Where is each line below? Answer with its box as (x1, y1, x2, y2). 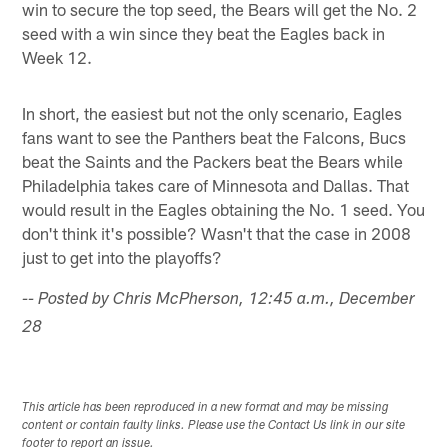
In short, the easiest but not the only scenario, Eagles (22, 102, 403, 123)
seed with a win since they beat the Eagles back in (22, 22, 386, 43)
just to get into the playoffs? (22, 246, 223, 267)
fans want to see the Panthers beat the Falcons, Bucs (22, 126, 407, 147)
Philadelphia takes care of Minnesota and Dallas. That (22, 174, 410, 195)
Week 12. (22, 46, 93, 67)
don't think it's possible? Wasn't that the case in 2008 (22, 222, 412, 243)
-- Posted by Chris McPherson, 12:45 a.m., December (22, 291, 416, 309)
